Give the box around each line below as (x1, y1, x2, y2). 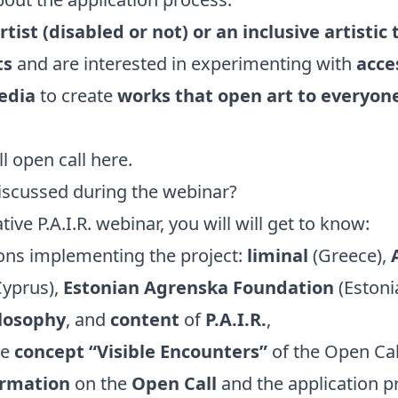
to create (35, 83, 117, 107)
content (109, 306, 179, 331)
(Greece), (307, 243, 391, 267)
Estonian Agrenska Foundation (62, 275, 334, 299)
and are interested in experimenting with (16, 51, 356, 76)
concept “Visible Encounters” (13, 338, 267, 363)
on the (69, 370, 131, 395)
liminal (246, 243, 308, 267)
